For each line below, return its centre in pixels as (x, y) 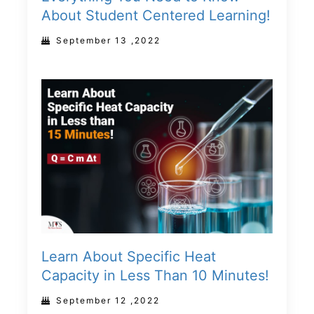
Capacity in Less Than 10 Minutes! (155, 276)
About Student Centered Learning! (156, 16)
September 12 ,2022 (108, 301)
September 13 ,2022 (108, 41)
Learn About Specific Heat (129, 257)
